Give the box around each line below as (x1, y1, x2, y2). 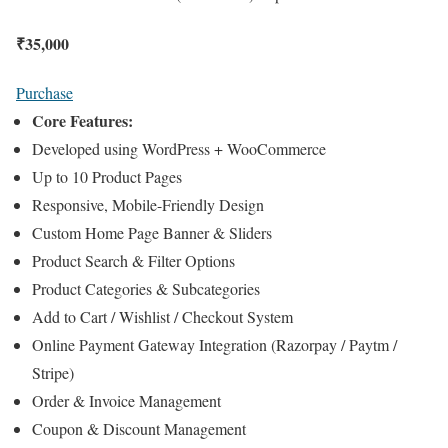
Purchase (16, 81, 73, 103)
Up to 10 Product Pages (32, 165, 182, 187)
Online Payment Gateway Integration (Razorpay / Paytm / (32, 333, 397, 355)
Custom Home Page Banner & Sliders (32, 221, 272, 243)
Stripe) (32, 361, 74, 383)
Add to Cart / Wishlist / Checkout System (32, 305, 293, 327)
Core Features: (32, 108, 133, 132)
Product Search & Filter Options (32, 249, 235, 271)
